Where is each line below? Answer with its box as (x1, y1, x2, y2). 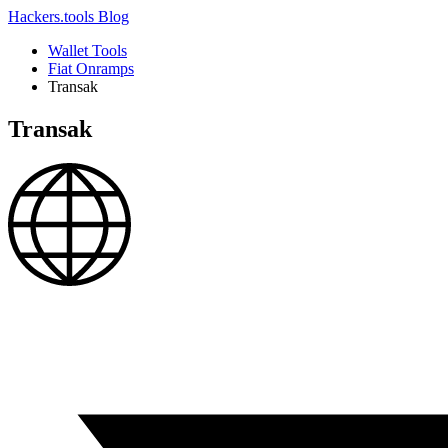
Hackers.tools (8, 8, 98, 25)
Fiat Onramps (48, 60, 134, 77)
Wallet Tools (48, 42, 127, 59)
